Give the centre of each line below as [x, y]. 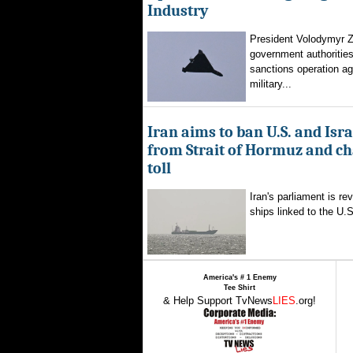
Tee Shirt [240, 288]
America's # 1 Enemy [240, 277]
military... [271, 84]
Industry [178, 11]
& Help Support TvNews [218, 301]
